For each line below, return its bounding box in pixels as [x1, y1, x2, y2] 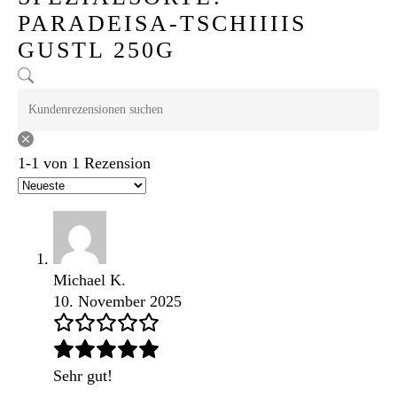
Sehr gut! [53, 367, 113, 385]
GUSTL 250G [18, 37, 175, 64]
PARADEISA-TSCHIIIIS [18, 11, 307, 37]
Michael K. [53, 271, 126, 290]
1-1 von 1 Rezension [18, 154, 151, 173]
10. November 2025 [53, 292, 182, 311]
